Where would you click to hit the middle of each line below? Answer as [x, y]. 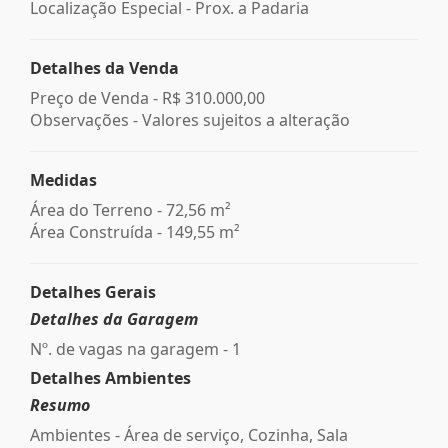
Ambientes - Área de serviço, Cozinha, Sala [189, 434]
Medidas [63, 179]
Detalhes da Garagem [114, 318]
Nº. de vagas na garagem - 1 [135, 348]
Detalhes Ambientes [110, 377]
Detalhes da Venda [104, 67]
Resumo [60, 404]
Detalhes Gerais [93, 291]
